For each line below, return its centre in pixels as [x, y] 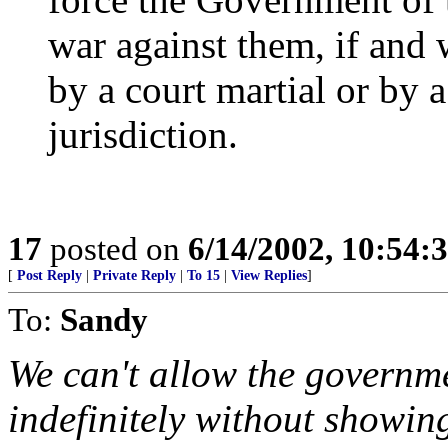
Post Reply [49, 276]
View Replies [269, 276]
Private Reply [134, 276]
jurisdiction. [143, 135]
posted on [115, 249]
